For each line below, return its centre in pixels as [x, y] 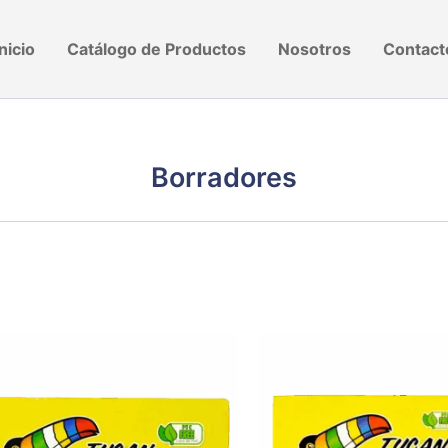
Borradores [224, 177]
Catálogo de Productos [156, 49]
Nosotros [314, 49]
